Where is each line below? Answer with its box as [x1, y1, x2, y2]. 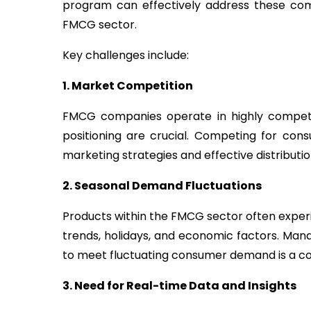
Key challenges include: [62, 47, 189, 64]
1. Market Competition [62, 78, 193, 94]
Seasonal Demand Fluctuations [74, 178, 262, 194]
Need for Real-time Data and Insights [74, 278, 296, 294]
